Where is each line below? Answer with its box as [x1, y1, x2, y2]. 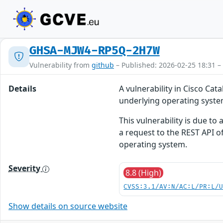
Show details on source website [8, 201, 127, 212]
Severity [8, 163, 42, 174]
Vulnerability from [29, 60, 92, 70]
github [92, 60, 114, 70]
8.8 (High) [125, 167, 162, 178]
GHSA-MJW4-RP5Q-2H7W [29, 44, 160, 58]
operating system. [119, 139, 188, 150]
